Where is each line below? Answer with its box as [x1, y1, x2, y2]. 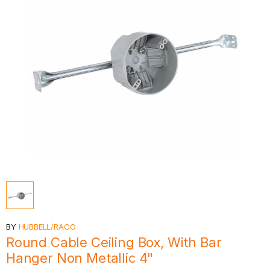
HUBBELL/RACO [18, 222, 76, 231]
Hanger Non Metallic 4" [6, 250, 154, 266]
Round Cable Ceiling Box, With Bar [6, 234, 222, 250]
